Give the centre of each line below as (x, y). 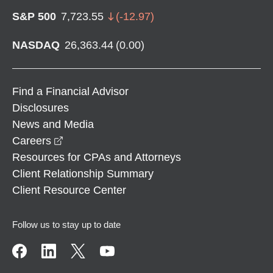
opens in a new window (119, 140)
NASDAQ (36, 45)
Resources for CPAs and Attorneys (97, 157)
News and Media (53, 124)
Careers (32, 140)
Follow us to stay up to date (66, 224)
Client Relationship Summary (83, 173)
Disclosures (41, 108)
